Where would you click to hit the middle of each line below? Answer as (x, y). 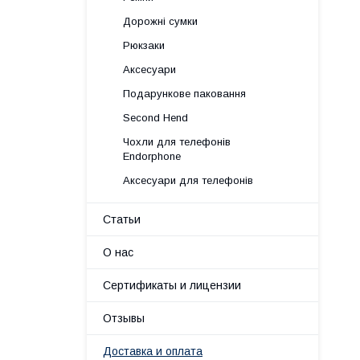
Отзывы (124, 318)
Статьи (122, 219)
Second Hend (155, 118)
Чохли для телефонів (177, 142)
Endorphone (152, 156)
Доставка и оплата (153, 351)
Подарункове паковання (184, 94)
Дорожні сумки (160, 21)
